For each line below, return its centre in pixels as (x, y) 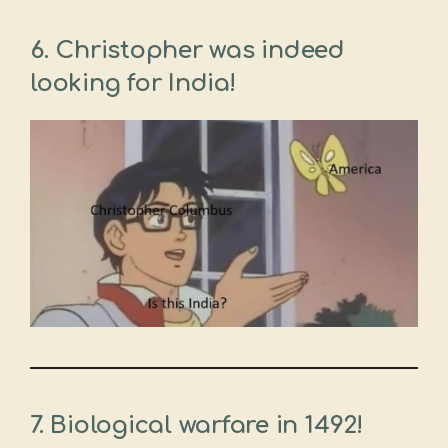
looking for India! (133, 83)
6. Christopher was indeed (187, 50)
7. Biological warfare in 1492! (196, 425)
